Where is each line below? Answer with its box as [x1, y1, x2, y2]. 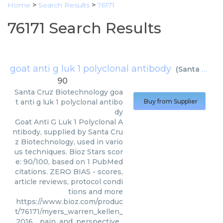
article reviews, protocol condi [14, 177, 123, 186]
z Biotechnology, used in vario [15, 137, 123, 146]
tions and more [68, 187, 123, 196]
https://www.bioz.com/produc [16, 197, 123, 206]
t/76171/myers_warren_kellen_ [15, 207, 123, 216]
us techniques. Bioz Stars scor [14, 147, 123, 156]
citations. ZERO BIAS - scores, [15, 167, 123, 176]
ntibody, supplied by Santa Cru [12, 127, 123, 136]
